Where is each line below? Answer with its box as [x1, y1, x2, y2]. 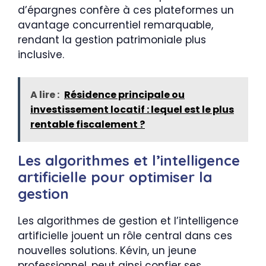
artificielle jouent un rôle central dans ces [18, 229, 232, 243]
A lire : [30, 88, 59, 102]
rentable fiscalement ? [30, 118, 145, 131]
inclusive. [18, 47, 64, 62]
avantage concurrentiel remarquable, [18, 17, 213, 32]
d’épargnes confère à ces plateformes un [18, 2, 234, 17]
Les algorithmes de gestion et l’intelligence [18, 214, 239, 228]
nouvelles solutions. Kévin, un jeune [18, 243, 197, 258]
